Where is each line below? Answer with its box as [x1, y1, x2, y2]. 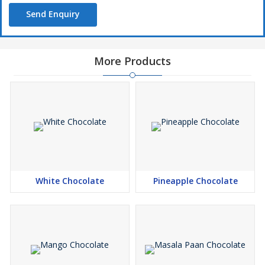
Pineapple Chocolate [153, 175, 238, 187]
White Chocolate [35, 175, 104, 187]
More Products [94, 54, 171, 69]
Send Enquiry [26, 8, 80, 20]
